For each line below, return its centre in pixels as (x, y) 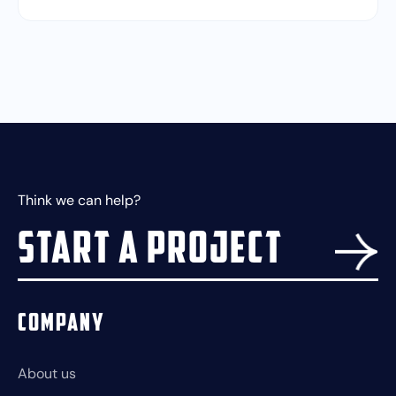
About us (47, 374)
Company (61, 325)
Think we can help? (79, 201)
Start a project (150, 252)
